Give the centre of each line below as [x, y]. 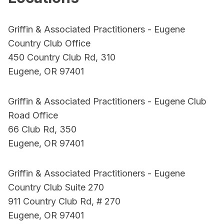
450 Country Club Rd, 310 [62, 57]
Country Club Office [49, 43]
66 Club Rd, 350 [42, 129]
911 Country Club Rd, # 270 [64, 201]
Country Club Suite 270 [56, 187]
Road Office [33, 115]
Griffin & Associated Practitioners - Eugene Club [107, 101]
